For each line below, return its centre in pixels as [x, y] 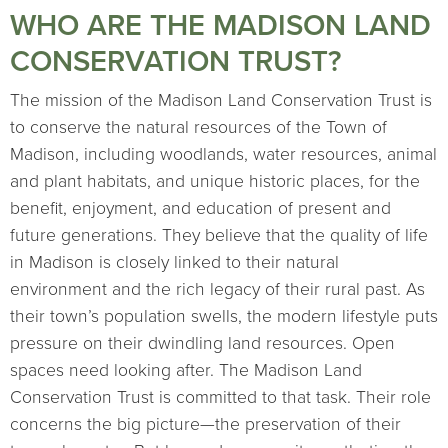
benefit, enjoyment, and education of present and [200, 209]
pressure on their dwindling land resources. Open [202, 344]
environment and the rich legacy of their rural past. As [217, 290]
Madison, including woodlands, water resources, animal [223, 155]
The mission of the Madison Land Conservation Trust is [221, 101]
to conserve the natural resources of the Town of [198, 128]
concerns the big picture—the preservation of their [205, 425]
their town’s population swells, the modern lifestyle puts [224, 317]
